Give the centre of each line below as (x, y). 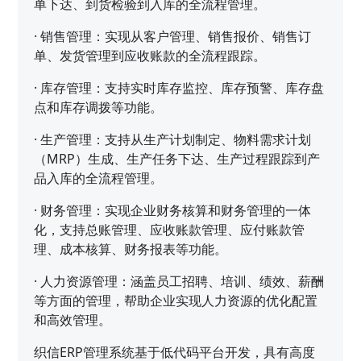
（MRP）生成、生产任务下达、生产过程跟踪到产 (177, 158)
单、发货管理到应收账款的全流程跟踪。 (150, 55)
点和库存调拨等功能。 (99, 107)
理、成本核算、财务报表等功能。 (131, 249)
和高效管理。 (73, 320)
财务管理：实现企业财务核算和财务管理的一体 (176, 210)
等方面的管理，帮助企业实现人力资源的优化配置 (176, 300)
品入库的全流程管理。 (99, 178)
